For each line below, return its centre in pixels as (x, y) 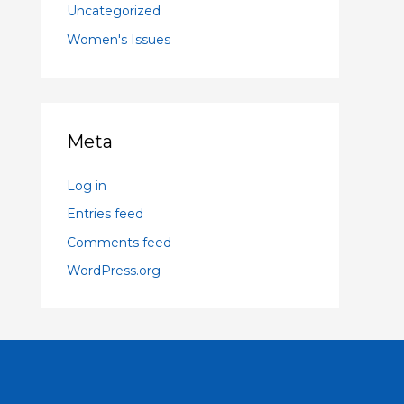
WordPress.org (114, 271)
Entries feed (105, 214)
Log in (87, 185)
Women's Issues (119, 39)
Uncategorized (114, 11)
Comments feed (119, 242)
